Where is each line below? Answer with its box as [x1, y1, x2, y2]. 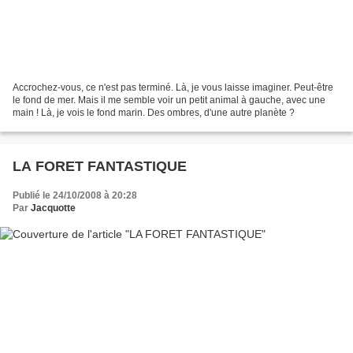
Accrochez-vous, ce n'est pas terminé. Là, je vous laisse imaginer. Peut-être [13, 81, 333, 93]
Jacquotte [31, 202, 76, 214]
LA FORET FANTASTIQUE [13, 158, 187, 174]
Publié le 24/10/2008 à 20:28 [13, 189, 137, 201]
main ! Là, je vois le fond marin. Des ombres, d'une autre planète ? [13, 106, 295, 118]
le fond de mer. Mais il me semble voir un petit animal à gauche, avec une [13, 94, 325, 106]
